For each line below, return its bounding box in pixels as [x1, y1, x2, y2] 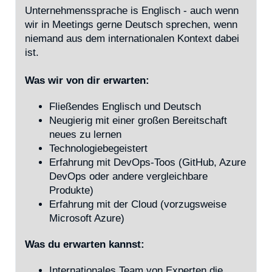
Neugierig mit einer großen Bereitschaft [49, 115, 227, 126]
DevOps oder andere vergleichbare [49, 171, 208, 182]
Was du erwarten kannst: [25, 239, 144, 250]
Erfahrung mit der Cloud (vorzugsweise [49, 199, 226, 210]
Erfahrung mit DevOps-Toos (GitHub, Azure [49, 157, 246, 168]
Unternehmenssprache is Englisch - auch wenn [25, 5, 239, 16]
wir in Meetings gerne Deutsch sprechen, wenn [25, 19, 237, 30]
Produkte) [49, 185, 93, 196]
